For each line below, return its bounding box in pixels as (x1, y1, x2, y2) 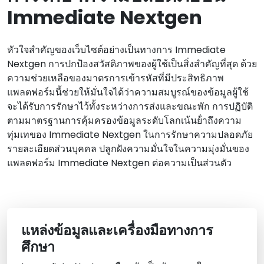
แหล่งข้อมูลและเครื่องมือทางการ (21, 220, 213, 240)
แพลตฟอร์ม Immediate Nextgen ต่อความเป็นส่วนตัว (7, 156, 232, 170)
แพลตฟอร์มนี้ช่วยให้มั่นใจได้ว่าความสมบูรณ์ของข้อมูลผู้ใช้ (7, 85, 249, 100)
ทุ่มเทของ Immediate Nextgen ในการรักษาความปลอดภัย (7, 128, 253, 142)
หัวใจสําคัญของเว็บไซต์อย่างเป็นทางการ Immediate (7, 43, 226, 57)
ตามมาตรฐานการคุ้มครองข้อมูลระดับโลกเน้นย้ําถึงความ (7, 114, 242, 128)
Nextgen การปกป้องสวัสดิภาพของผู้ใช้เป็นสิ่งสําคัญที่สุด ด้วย (7, 57, 257, 71)
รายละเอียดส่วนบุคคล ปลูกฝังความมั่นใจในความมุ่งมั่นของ (7, 142, 249, 156)
